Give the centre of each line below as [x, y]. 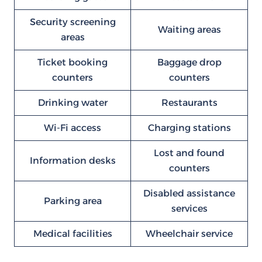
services [189, 208]
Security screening [73, 22]
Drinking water [73, 103]
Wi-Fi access [73, 128]
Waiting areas [189, 30]
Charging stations [189, 128]
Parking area [73, 201]
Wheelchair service [189, 234]
